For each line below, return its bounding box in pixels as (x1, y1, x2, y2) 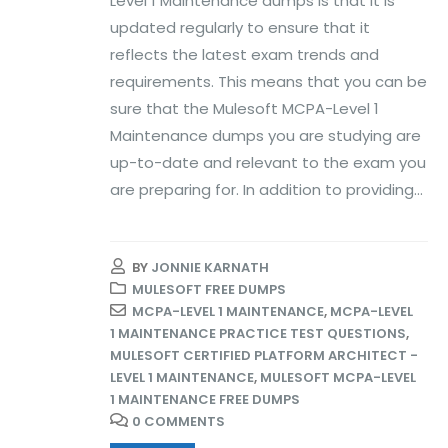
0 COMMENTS (132, 412, 225, 432)
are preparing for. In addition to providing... (110, 178, 423, 200)
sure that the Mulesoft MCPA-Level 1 (110, 97, 379, 119)
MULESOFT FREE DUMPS (132, 280, 286, 300)
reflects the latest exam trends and (110, 43, 379, 65)
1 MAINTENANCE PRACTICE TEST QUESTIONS (110, 324, 406, 344)
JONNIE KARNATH (151, 258, 269, 278)
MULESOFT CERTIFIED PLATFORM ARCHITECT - (110, 346, 418, 366)
